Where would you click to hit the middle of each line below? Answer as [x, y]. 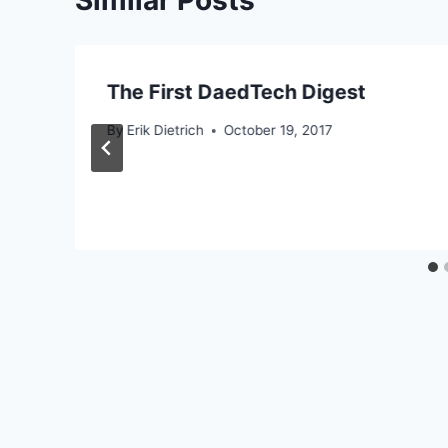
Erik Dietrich [166, 130]
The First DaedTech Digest [236, 91]
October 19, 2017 [279, 130]
